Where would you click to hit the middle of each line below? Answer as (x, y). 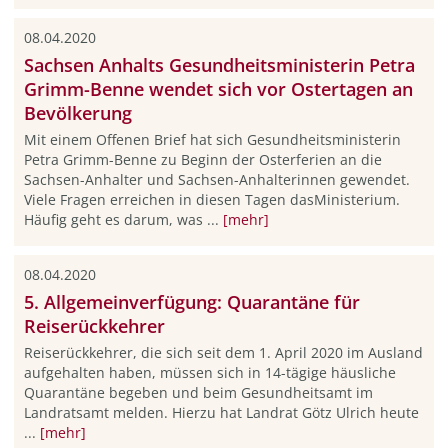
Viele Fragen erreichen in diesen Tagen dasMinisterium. (211, 199)
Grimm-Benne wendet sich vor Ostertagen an (218, 88)
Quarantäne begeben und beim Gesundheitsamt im (198, 392)
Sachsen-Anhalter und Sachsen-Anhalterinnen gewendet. (216, 179)
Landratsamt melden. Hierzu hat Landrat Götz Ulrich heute (221, 412)
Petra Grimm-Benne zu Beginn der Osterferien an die (202, 159)
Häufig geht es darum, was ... (123, 219)
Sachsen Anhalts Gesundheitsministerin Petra (219, 64)
